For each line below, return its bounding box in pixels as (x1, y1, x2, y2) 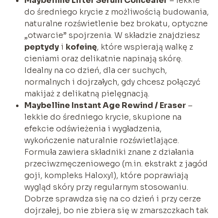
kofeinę (65, 41, 97, 52)
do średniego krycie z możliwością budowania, (24, 6, 209, 17)
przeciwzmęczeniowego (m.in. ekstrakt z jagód (24, 158, 208, 169)
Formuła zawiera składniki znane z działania (24, 146, 194, 157)
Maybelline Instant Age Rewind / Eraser (24, 100, 186, 110)
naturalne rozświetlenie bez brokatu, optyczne (24, 18, 208, 29)
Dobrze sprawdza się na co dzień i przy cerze (24, 193, 201, 204)
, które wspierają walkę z (96, 41, 193, 52)
